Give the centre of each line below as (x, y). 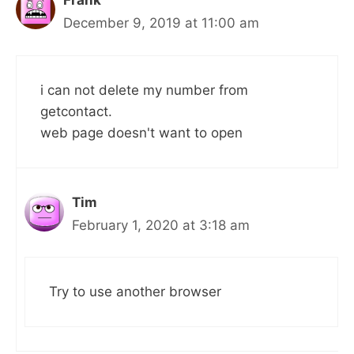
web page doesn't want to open (141, 132)
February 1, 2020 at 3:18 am (161, 225)
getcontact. (76, 111)
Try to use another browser (135, 292)
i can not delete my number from (144, 90)
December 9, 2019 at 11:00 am (161, 23)
